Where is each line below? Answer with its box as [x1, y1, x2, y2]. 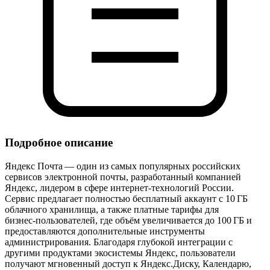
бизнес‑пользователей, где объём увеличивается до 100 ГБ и [5, 215, 252, 226]
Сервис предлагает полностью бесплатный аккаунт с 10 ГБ [5, 193, 248, 204]
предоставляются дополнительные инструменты [5, 226, 205, 237]
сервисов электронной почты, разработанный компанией [5, 172, 241, 183]
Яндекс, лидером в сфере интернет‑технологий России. [5, 183, 234, 193]
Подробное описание [5, 136, 113, 149]
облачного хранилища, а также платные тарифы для [5, 204, 219, 215]
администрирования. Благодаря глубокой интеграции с [5, 237, 233, 248]
